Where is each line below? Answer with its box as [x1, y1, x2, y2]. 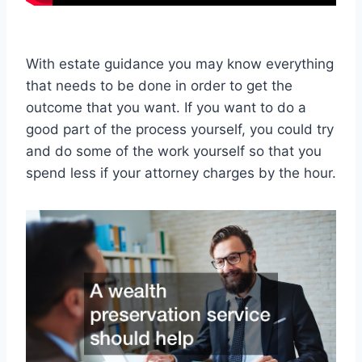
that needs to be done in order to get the [26, 77, 293, 94]
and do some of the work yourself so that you [26, 142, 322, 159]
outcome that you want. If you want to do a [26, 99, 306, 116]
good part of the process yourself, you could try [26, 120, 334, 137]
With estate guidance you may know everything [26, 55, 334, 72]
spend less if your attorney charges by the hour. [26, 164, 336, 181]
